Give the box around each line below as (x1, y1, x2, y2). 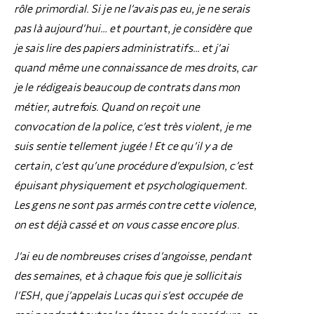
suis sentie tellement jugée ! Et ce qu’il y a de (14, 140, 232, 152)
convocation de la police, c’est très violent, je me (14, 121, 252, 132)
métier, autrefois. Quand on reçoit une (14, 101, 200, 113)
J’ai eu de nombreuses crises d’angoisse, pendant (14, 250, 252, 262)
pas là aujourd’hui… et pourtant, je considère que (14, 22, 252, 34)
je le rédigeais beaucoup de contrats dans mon (14, 81, 240, 93)
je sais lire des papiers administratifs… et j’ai (14, 42, 228, 54)
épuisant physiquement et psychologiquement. (14, 179, 248, 191)
